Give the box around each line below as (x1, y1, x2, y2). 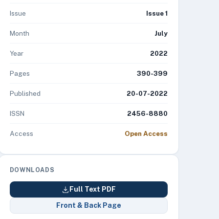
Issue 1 (146, 9, 168, 17)
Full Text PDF (69, 185, 116, 193)
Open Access (124, 130, 168, 137)
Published (9, 89, 41, 97)
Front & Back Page (56, 201, 121, 209)
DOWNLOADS (9, 166, 55, 174)
